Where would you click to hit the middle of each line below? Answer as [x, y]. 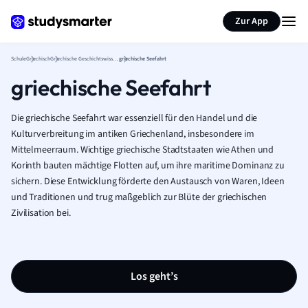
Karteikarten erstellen [99, 12]
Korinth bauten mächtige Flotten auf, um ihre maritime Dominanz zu [148, 166]
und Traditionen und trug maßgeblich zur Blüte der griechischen [139, 197]
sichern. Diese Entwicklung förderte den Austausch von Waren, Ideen [148, 181]
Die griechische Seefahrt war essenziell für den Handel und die [134, 118]
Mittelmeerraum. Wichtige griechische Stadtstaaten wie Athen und [143, 150]
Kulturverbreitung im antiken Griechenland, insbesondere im [133, 134]
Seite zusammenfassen [226, 12]
